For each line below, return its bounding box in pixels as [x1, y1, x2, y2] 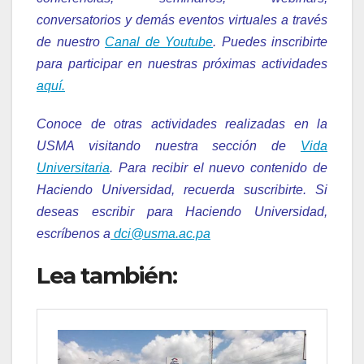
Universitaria [37, 161, 110, 175]
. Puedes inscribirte [213, 35, 327, 50]
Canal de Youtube [105, 35, 213, 50]
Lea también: [37, 262, 177, 290]
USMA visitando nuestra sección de [37, 139, 301, 154]
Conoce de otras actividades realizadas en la [37, 117, 327, 132]
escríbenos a [37, 227, 110, 241]
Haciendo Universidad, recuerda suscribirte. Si [37, 183, 327, 197]
